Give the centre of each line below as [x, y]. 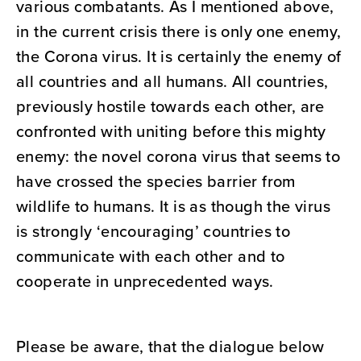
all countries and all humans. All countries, [172, 81]
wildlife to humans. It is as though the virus [173, 206]
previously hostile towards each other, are [170, 106]
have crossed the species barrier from [156, 181]
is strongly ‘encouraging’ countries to [154, 231]
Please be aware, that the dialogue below [170, 346]
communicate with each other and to [151, 256]
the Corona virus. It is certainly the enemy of [179, 56]
